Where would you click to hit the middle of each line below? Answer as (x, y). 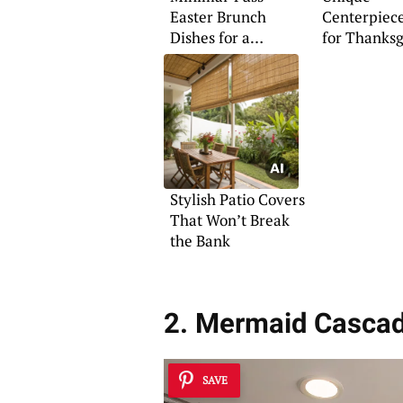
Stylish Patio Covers (237, 200)
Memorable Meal (228, 58)
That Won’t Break (229, 220)
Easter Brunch (218, 17)
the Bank (200, 241)
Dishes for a (210, 38)
